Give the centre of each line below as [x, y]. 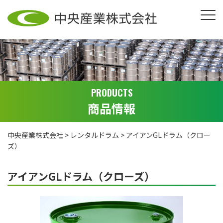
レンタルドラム [95, 135]
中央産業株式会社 [35, 135]
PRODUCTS [111, 92]
